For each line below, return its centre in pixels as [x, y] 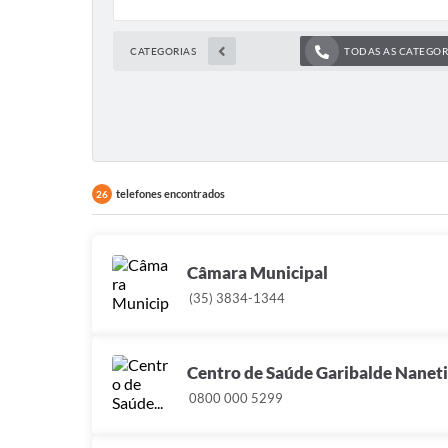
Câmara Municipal [257, 273]
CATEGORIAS [163, 51]
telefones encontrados [170, 194]
